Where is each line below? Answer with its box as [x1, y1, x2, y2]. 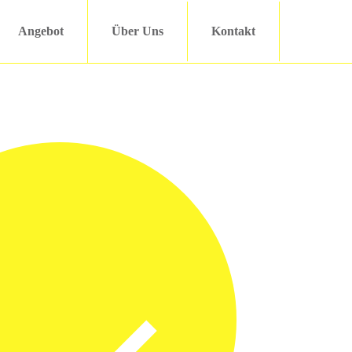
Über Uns [112, 24, 163, 38]
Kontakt [211, 24, 255, 38]
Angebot [18, 24, 64, 38]
